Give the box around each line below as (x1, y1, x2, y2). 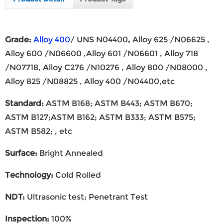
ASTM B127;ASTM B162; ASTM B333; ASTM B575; (5, 112, 196, 122)
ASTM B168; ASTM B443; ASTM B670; (44, 98, 193, 108)
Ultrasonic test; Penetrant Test (25, 192, 148, 202)
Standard (5, 98, 41, 108)
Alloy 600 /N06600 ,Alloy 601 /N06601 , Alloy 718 (5, 48, 198, 58)
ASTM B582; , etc (5, 126, 72, 136)
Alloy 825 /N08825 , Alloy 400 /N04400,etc (5, 76, 175, 86)
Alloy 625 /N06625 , (130, 34, 210, 44)
